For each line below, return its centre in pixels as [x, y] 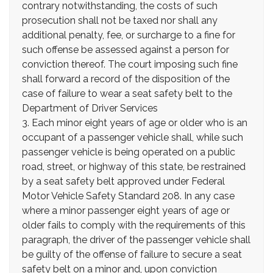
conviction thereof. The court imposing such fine [130, 64]
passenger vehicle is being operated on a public [129, 152]
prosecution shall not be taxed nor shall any [120, 20]
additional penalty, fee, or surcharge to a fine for [129, 35]
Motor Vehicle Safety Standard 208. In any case [128, 196]
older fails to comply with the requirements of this [134, 225]
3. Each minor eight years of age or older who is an [135, 123]
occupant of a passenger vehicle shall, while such [133, 137]
